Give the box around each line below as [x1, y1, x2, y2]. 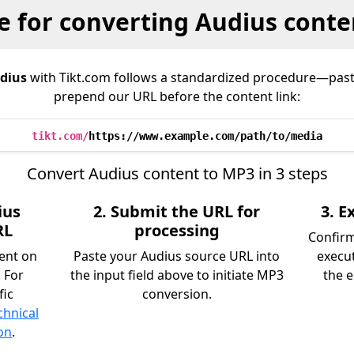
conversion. [141, 285, 212, 303]
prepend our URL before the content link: [54, 88, 300, 105]
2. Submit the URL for [93, 201, 261, 222]
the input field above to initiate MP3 [70, 266, 284, 284]
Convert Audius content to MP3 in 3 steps [26, 163, 328, 184]
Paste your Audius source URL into [73, 247, 281, 265]
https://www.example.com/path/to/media [88, 130, 322, 142]
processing [134, 220, 220, 241]
